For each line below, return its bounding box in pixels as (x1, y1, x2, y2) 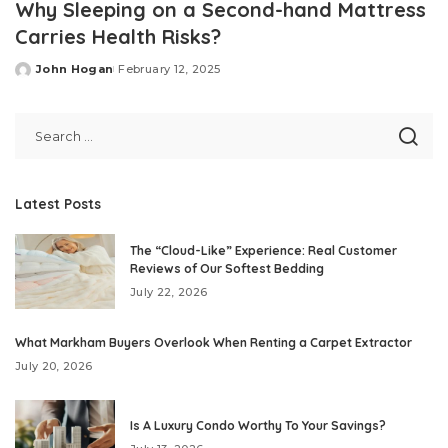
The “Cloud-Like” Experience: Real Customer (130, 243, 397, 259)
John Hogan (36, 62, 114, 77)
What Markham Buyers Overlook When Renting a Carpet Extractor (15, 335, 412, 351)
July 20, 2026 (15, 359, 93, 374)
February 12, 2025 (118, 62, 221, 77)
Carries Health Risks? (15, 24, 221, 50)
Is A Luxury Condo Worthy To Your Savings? (130, 418, 386, 434)
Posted (14, 69, 62, 84)
